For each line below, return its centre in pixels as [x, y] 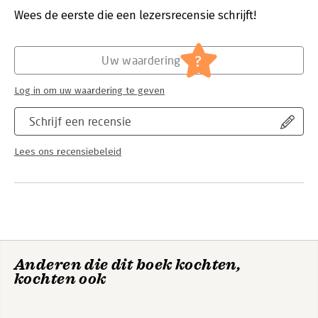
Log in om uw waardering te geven [89, 91]
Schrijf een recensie [81, 121]
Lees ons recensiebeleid [68, 152]
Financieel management [167, 27]
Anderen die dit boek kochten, [128, 265]
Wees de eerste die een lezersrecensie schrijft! [135, 15]
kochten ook [60, 279]
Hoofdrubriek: [46, 27]
